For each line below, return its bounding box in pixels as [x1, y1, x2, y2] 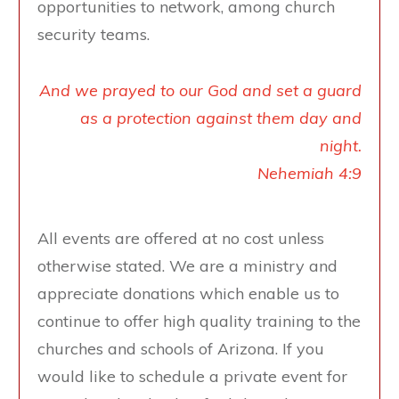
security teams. [37, 24, 150, 45]
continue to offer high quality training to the [37, 311, 361, 332]
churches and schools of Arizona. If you [37, 338, 324, 360]
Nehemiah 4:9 [257, 163, 362, 184]
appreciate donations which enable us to [37, 283, 339, 305]
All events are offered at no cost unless [37, 228, 324, 249]
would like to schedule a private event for [37, 366, 347, 387]
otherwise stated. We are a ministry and [37, 256, 338, 277]
